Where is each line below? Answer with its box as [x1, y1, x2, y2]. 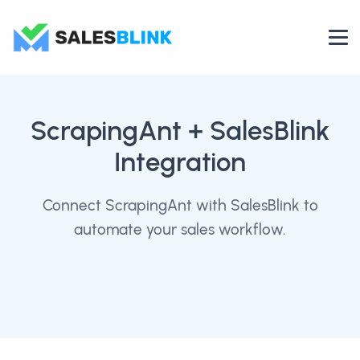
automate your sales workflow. [74, 220, 286, 239]
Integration [114, 146, 246, 178]
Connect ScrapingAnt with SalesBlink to [42, 196, 318, 215]
